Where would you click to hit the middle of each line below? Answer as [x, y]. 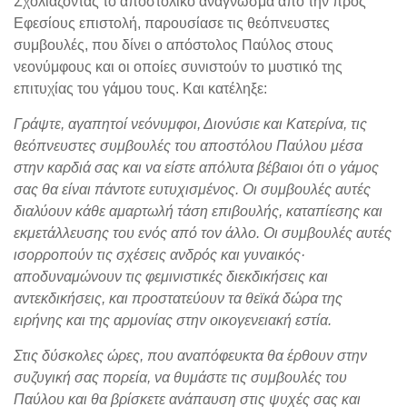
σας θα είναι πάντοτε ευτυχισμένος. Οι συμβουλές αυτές [192, 189]
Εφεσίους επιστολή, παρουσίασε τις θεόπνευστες [172, 23]
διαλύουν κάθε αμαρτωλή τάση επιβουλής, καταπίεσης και [198, 211]
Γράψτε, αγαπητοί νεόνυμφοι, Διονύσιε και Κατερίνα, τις [190, 124]
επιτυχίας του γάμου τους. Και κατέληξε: [140, 88]
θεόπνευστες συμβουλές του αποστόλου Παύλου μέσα [188, 145]
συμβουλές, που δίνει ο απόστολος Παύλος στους [174, 45]
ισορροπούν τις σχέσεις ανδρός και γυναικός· [159, 254]
